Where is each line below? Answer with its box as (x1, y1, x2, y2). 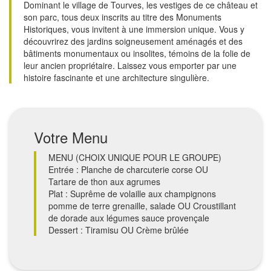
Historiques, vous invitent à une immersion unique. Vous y (24, 22, 244, 35)
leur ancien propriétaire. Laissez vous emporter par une (24, 59, 237, 71)
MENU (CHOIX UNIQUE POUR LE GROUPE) (48, 151, 221, 163)
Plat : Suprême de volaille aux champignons (48, 187, 216, 200)
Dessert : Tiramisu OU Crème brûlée (48, 223, 189, 236)
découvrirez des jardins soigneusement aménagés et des (24, 34, 243, 47)
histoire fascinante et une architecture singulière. (24, 71, 209, 83)
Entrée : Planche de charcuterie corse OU (48, 163, 208, 175)
